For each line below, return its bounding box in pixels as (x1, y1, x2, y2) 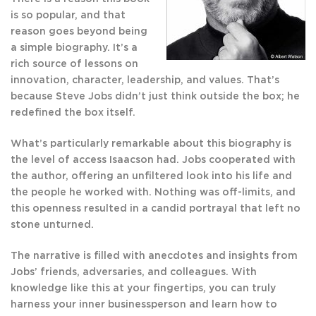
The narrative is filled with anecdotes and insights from (11, 251, 298, 262)
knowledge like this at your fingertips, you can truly (11, 284, 276, 294)
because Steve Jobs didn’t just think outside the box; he (11, 92, 300, 102)
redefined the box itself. (11, 108, 135, 119)
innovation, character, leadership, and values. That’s (11, 75, 279, 86)
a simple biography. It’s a (11, 43, 138, 54)
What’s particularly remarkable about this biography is (11, 139, 291, 150)
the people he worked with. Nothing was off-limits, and (11, 188, 296, 198)
